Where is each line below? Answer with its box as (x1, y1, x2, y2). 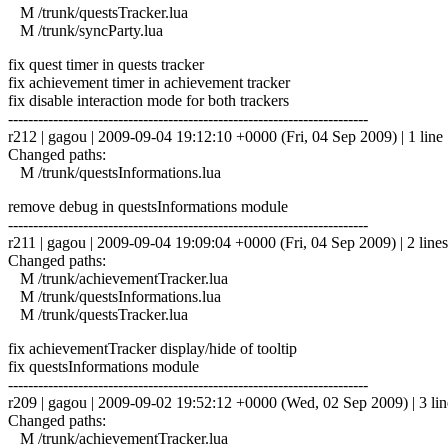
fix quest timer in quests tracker (8, 55, 204, 73)
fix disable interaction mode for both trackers (8, 91, 289, 109)
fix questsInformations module (8, 357, 199, 375)
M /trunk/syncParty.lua (8, 21, 163, 39)
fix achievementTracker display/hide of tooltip (8, 339, 297, 357)
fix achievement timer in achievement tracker (8, 73, 290, 91)
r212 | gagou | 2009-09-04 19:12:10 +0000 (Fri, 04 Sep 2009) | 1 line (8, 127, 443, 145)
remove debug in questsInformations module (8, 197, 288, 215)
